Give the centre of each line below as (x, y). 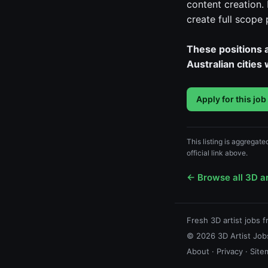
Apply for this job (231, 99)
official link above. (217, 153)
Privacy (230, 251)
